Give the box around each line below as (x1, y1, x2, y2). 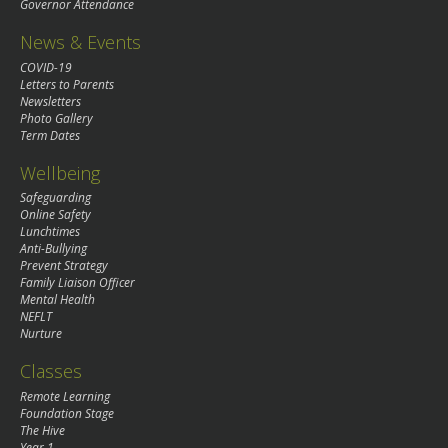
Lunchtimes (20, 223, 80, 241)
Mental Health (20, 291, 95, 309)
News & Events (20, 29, 141, 54)
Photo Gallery (20, 109, 93, 127)
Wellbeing (20, 160, 100, 185)
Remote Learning (20, 388, 110, 406)
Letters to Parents (20, 75, 114, 93)
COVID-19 (20, 58, 72, 76)
